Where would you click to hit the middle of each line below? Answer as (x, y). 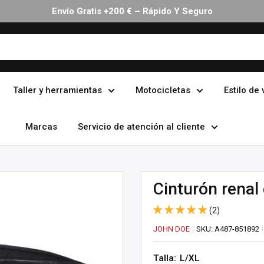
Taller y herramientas (57, 90)
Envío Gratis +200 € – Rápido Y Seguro (132, 11)
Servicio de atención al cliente (141, 127)
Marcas (41, 127)
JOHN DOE (171, 229)
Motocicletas (163, 90)
